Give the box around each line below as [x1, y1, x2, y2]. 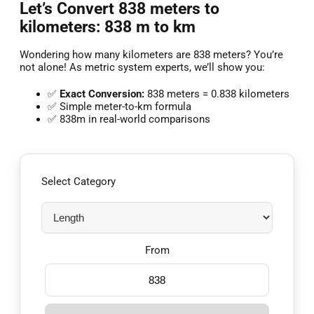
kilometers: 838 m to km [20, 17, 196, 36]
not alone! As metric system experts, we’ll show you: [20, 61, 265, 74]
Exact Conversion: [60, 88, 144, 101]
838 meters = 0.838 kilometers [144, 88, 289, 101]
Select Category [41, 175, 116, 189]
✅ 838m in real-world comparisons [48, 113, 210, 126]
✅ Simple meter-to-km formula [48, 100, 191, 114]
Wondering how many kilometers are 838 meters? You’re [20, 48, 283, 62]
